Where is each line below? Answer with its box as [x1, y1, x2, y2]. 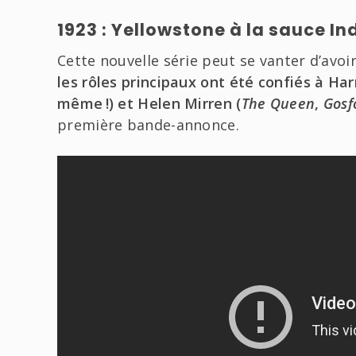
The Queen [241, 94, 315, 114]
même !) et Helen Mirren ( [57, 94, 242, 114]
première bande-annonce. [57, 115, 239, 135]
